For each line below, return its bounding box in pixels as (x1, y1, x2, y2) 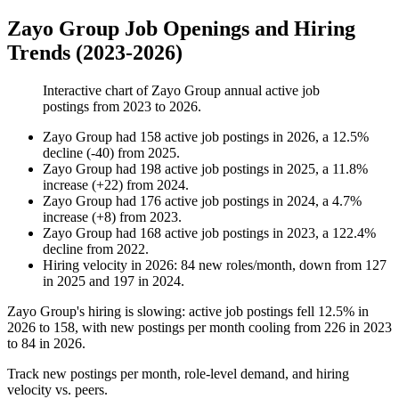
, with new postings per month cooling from (75, 320, 324, 336)
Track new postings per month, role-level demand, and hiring (7, 366, 349, 382)
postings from (43, 99, 123, 115)
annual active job (221, 83, 320, 99)
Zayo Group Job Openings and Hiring (7, 17, 355, 41)
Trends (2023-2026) (7, 41, 183, 65)
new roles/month (195, 257, 292, 273)
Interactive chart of (43, 83, 151, 99)
